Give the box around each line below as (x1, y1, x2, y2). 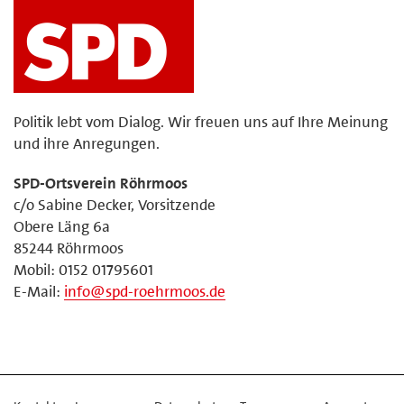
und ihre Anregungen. (14, 133, 160, 153)
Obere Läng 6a (14, 216, 110, 236)
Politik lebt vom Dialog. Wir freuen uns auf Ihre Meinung (14, 111, 388, 132)
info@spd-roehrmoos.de (64, 280, 225, 301)
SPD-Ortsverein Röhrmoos (14, 172, 188, 193)
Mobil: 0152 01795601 (14, 259, 153, 280)
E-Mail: (14, 280, 64, 301)
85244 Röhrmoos (14, 237, 124, 258)
